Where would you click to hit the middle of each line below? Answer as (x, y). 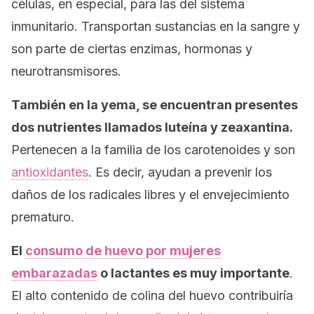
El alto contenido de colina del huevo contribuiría (152, 295)
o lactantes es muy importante (193, 273)
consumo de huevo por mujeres (123, 251)
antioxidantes (50, 172)
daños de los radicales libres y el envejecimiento (150, 194)
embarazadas (54, 273)
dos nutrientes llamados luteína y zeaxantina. (152, 127)
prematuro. (43, 217)
